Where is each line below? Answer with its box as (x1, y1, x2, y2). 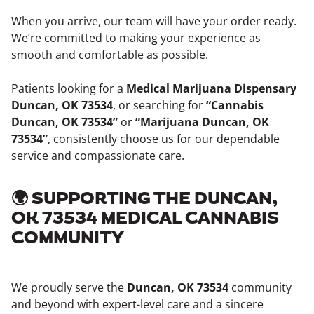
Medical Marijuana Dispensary (126, 81, 296, 96)
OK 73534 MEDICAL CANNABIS (11, 207, 279, 231)
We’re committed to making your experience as (11, 30, 261, 46)
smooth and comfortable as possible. (11, 47, 208, 62)
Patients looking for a (11, 81, 126, 96)
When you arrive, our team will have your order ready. (11, 13, 296, 29)
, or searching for (113, 97, 206, 113)
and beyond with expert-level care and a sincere (11, 296, 264, 312)
